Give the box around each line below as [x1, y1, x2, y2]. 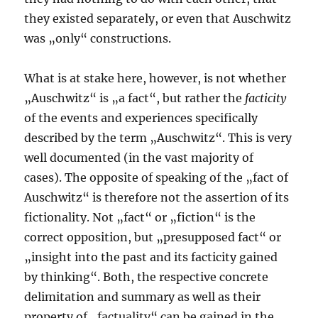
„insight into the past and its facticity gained [24, 250, 278, 265]
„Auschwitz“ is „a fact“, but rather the [24, 91, 246, 106]
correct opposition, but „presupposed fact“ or [24, 230, 282, 245]
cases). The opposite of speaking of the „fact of [24, 170, 289, 185]
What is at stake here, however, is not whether [24, 71, 287, 86]
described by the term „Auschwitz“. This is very [24, 131, 292, 146]
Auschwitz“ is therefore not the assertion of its [24, 190, 290, 205]
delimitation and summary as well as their [24, 290, 261, 305]
